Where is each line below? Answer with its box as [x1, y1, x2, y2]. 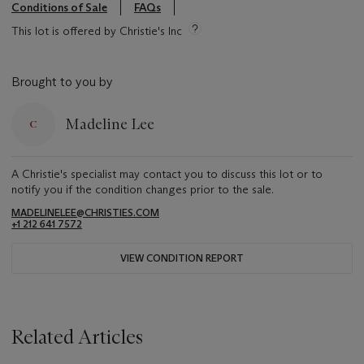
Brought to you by [11, 74, 113, 90]
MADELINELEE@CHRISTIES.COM [11, 206, 159, 219]
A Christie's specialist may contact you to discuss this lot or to [11, 167, 323, 182]
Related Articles [11, 325, 143, 349]
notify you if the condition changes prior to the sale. [11, 182, 274, 197]
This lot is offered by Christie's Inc [11, 24, 182, 39]
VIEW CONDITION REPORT [120, 252, 244, 265]
